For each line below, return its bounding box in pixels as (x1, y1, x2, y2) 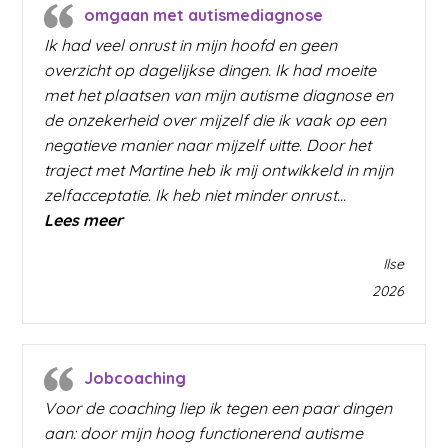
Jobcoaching (84, 367, 187, 388)
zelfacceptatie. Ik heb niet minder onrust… (44, 184, 347, 205)
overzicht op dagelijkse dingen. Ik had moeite (44, 59, 377, 80)
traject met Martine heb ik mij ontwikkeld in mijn (44, 159, 394, 180)
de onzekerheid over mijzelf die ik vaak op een (44, 109, 387, 130)
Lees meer (44, 209, 124, 230)
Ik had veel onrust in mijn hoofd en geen (44, 34, 338, 55)
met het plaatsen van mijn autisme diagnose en (44, 84, 394, 105)
